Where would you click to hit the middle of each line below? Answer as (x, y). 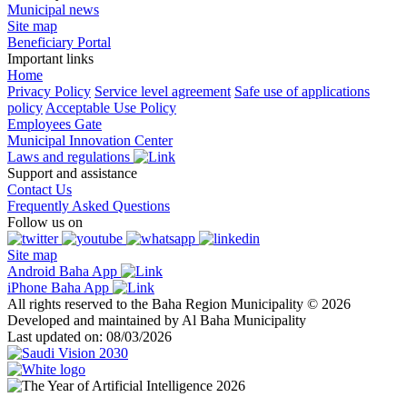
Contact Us (40, 189)
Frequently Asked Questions (89, 205)
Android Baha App (64, 271)
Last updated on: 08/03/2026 (89, 336)
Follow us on (45, 222)
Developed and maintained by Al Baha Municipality (157, 320)
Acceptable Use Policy (111, 107)
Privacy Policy (49, 91)
